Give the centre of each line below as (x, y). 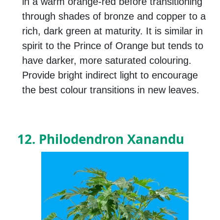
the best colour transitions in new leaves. (111, 90)
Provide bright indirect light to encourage (110, 75)
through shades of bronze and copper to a (114, 16)
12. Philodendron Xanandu (101, 139)
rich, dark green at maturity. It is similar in (112, 31)
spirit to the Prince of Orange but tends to (113, 46)
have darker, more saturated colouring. (107, 61)
